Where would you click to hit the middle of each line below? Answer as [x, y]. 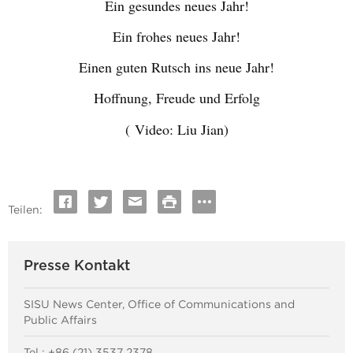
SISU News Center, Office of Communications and [159, 304]
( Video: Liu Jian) [176, 129]
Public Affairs [60, 320]
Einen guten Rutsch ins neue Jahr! [176, 67]
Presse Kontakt [77, 266]
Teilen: [25, 210]
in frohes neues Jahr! [181, 36]
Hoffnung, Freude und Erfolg [176, 98]
